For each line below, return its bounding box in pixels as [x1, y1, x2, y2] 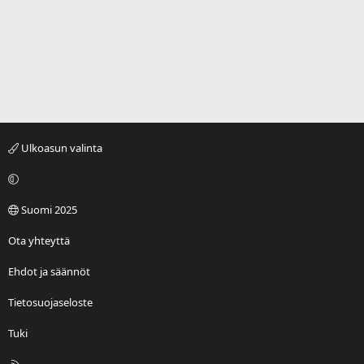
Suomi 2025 [19, 202, 77, 218]
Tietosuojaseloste [8, 295, 93, 310]
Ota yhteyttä [8, 233, 70, 249]
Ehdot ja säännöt [8, 264, 90, 279]
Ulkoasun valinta [19, 141, 102, 156]
